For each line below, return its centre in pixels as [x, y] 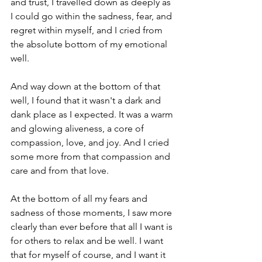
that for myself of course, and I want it [89, 255]
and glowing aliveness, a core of [78, 128]
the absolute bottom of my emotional [90, 44]
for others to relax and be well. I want [88, 241]
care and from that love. [61, 170]
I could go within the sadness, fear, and [92, 16]
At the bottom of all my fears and [80, 199]
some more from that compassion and [92, 156]
